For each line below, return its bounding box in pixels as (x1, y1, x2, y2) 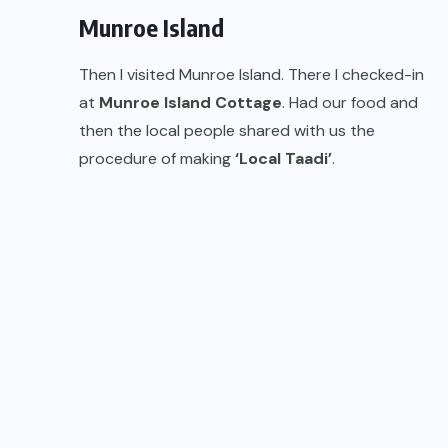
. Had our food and (282, 92, 418, 114)
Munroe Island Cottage (99, 92, 282, 114)
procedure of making (79, 148, 235, 170)
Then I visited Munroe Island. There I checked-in (79, 64, 424, 86)
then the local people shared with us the (79, 120, 375, 142)
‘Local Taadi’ (235, 148, 332, 170)
